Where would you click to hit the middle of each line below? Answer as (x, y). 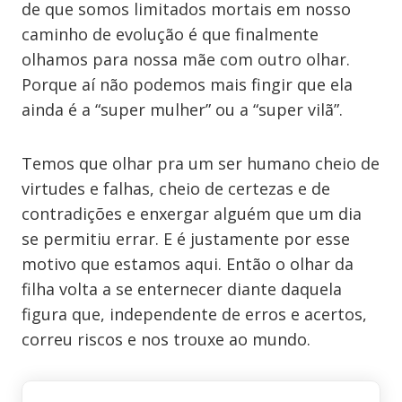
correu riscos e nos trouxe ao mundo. (166, 339)
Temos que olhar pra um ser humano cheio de (201, 163)
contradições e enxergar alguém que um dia (192, 214)
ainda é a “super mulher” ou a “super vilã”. (182, 109)
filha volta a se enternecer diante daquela (182, 289)
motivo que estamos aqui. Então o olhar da (188, 264)
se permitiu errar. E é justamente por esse (186, 239)
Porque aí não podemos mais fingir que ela (187, 84)
